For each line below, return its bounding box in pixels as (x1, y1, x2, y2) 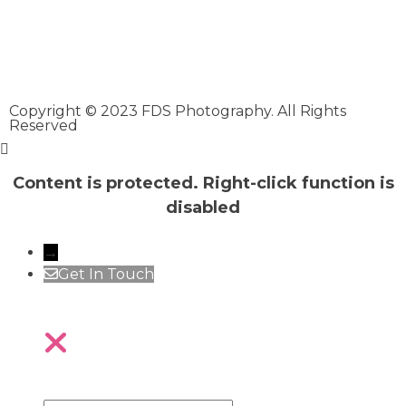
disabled (166, 198, 240, 218)
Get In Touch (58, 266, 154, 284)
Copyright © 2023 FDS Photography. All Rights (9, 102, 346, 121)
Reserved (9, 117, 78, 135)
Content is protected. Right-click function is (12, 173, 394, 194)
